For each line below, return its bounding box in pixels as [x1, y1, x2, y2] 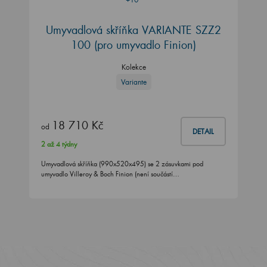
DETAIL [193, 127, 214, 136]
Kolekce [121, 62, 146, 72]
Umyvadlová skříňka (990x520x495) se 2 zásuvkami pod [41, 160, 203, 169]
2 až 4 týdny [41, 140, 77, 149]
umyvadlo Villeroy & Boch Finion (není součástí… [41, 170, 179, 179]
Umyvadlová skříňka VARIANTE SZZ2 [46, 22, 221, 37]
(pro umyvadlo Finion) [94, 37, 196, 52]
